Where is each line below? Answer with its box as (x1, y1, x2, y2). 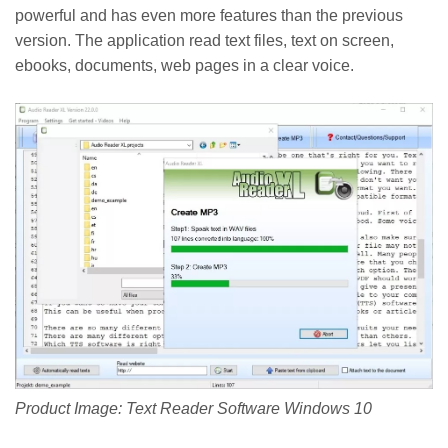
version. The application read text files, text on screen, (15, 31, 394, 49)
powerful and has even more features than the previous (15, 6, 403, 24)
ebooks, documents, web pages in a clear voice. (15, 56, 354, 74)
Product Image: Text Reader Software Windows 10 (15, 399, 372, 417)
